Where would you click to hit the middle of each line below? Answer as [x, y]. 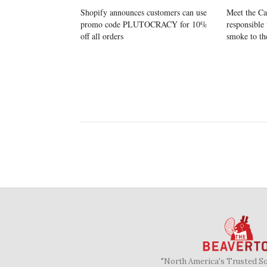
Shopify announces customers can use [144, 12]
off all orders [102, 36]
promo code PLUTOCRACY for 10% [144, 24]
